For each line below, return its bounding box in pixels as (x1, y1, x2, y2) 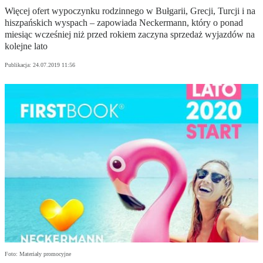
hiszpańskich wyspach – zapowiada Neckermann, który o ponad (5, 18, 243, 28)
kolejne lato (5, 41, 48, 52)
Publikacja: (5, 62, 33, 69)
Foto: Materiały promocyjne (5, 251, 71, 258)
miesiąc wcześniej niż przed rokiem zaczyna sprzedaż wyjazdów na (5, 29, 255, 40)
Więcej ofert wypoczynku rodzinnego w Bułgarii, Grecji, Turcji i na (5, 6, 255, 16)
